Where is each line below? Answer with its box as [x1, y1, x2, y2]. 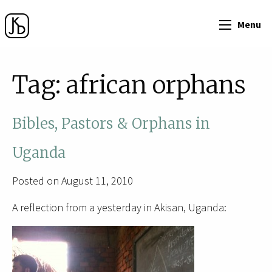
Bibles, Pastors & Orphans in [12, 114, 210, 134]
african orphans [66, 70, 246, 101]
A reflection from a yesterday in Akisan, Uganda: [12, 200, 226, 215]
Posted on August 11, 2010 [12, 174, 133, 188]
